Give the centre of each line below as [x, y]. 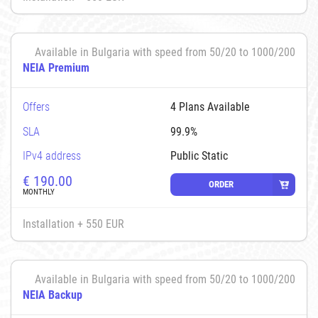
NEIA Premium [56, 67]
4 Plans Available [210, 106]
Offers [36, 106]
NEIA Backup [53, 295]
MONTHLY [39, 192]
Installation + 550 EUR [73, 224]
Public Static [199, 156]
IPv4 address [52, 156]
